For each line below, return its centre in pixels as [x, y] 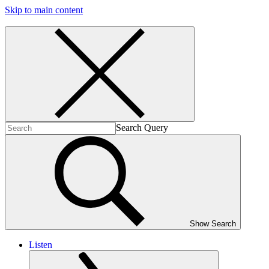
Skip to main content [44, 10]
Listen [41, 245]
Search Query [142, 128]
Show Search [213, 224]
